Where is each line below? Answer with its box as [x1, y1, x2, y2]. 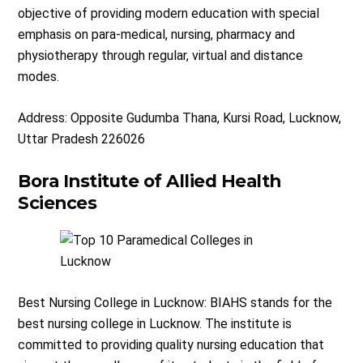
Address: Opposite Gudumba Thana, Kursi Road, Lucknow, [18, 110, 342, 126]
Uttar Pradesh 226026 [18, 131, 146, 147]
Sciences [18, 192, 97, 214]
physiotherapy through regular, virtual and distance [18, 48, 304, 64]
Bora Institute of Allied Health [18, 170, 281, 192]
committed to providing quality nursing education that [18, 337, 325, 353]
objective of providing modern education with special [18, 6, 320, 22]
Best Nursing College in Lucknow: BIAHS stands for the [18, 295, 333, 311]
